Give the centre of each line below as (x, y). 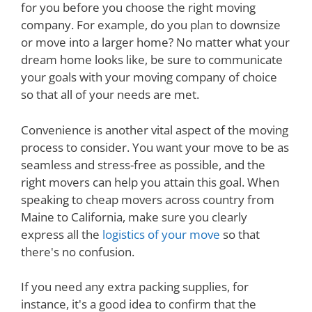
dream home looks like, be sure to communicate (152, 60)
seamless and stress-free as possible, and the (143, 164)
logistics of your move (161, 234)
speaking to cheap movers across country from (148, 199)
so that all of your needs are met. (110, 94)
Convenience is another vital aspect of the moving (155, 130)
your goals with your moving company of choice (149, 77)
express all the (62, 234)
